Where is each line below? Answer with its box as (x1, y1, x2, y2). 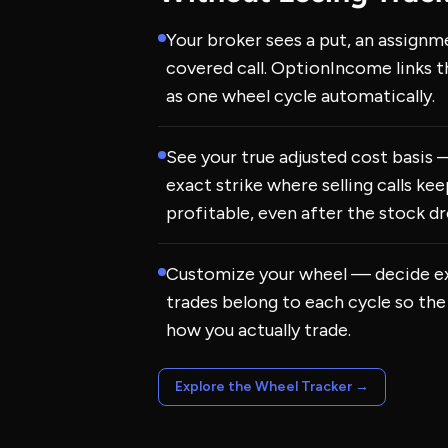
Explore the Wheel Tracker (175, 378, 353, 395)
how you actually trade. (166, 319, 352, 341)
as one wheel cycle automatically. (166, 85, 436, 107)
